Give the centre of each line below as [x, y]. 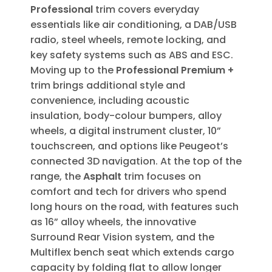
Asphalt [102, 177]
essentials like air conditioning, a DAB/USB [134, 25]
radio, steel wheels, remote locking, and [128, 40]
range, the [57, 177]
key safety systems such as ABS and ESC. [132, 55]
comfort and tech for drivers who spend [128, 192]
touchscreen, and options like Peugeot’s [129, 146]
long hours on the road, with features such [134, 207]
